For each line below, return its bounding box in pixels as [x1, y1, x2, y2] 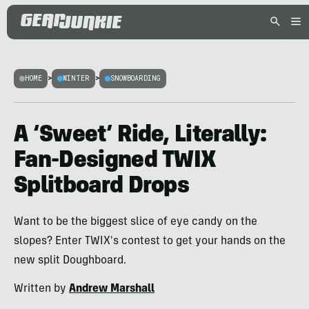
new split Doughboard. [14, 255, 126, 266]
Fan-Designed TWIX [14, 150, 217, 173]
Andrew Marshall [69, 283, 154, 295]
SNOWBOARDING [110, 74, 161, 83]
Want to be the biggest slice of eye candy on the [14, 217, 257, 228]
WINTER [63, 74, 90, 83]
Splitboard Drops [14, 175, 190, 199]
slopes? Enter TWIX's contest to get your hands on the [14, 236, 286, 247]
